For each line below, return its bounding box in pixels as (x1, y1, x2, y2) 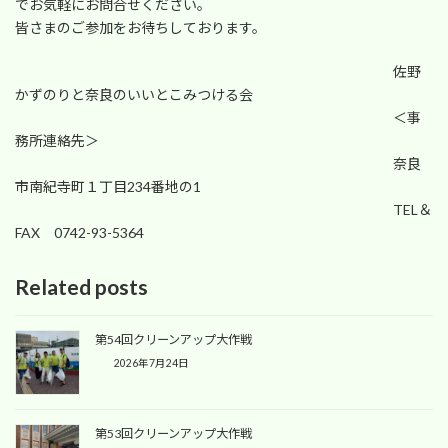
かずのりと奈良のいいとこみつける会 (15, 86, 253, 104)
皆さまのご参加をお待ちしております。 (15, 19, 266, 37)
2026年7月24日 (112, 357, 190, 370)
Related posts (15, 274, 148, 300)
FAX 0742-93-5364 (15, 224, 144, 242)
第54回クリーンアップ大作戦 (95, 332, 252, 348)
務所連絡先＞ (15, 132, 99, 150)
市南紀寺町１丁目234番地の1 (15, 178, 201, 196)
